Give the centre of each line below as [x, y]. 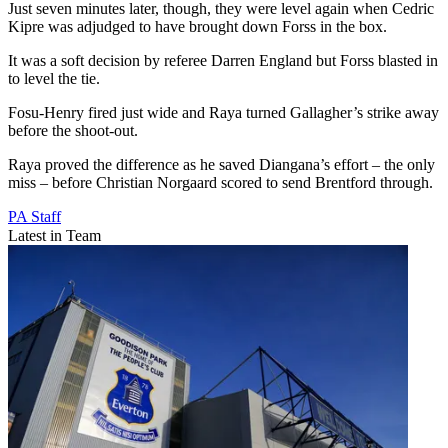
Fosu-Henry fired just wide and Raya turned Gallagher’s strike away [223, 113]
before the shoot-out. [73, 131]
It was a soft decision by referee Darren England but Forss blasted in [223, 61]
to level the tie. [54, 79]
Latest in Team [54, 236]
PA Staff [34, 217]
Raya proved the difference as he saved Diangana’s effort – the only [221, 165]
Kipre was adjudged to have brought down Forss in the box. [197, 27]
